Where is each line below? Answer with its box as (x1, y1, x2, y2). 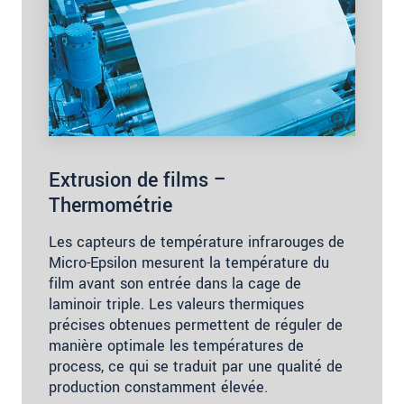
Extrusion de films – (49, 166, 227, 196)
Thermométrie (49, 191, 172, 221)
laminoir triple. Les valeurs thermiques (49, 294, 304, 316)
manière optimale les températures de (49, 335, 304, 357)
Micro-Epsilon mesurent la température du (49, 252, 329, 274)
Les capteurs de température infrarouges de (49, 232, 344, 253)
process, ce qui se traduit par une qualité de (49, 356, 343, 378)
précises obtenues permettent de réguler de (49, 315, 343, 336)
